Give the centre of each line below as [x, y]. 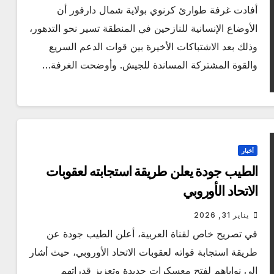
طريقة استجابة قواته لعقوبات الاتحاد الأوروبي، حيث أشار [144, 252]
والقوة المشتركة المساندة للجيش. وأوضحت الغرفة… [150, 65]
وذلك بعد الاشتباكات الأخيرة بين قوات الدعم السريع [154, 47]
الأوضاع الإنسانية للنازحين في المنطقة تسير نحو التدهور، [144, 28]
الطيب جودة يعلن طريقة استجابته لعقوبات [152, 172]
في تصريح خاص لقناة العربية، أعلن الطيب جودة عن [152, 234]
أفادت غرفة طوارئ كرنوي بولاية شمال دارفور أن [157, 10]
